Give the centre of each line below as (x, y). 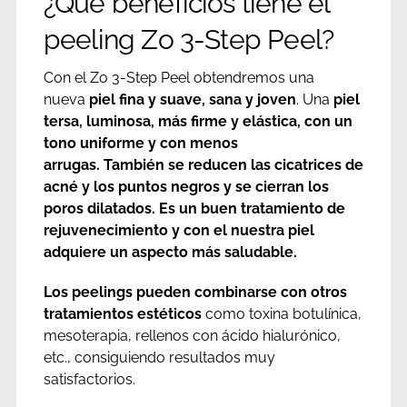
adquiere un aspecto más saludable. (170, 253)
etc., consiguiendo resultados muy (159, 358)
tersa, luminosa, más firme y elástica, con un (198, 122)
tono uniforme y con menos (140, 144)
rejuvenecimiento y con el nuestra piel (179, 231)
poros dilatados (97, 209)
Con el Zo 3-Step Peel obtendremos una (179, 78)
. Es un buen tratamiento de (248, 209)
